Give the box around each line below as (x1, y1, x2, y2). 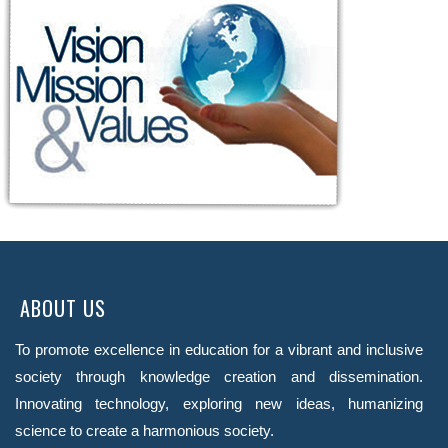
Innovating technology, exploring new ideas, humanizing (15, 395, 423, 412)
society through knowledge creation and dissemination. (15, 368, 423, 385)
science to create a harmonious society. (15, 422, 274, 439)
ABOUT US (20, 293, 106, 323)
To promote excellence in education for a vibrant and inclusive (15, 341, 423, 358)
